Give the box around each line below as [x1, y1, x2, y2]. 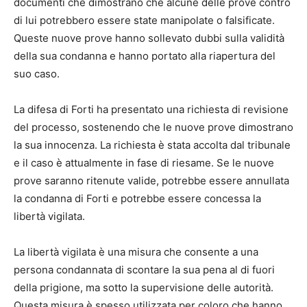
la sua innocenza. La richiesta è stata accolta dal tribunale [14, 138, 291, 152]
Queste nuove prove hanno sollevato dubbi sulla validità [14, 32, 284, 45]
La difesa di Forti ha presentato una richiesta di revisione [14, 103, 288, 116]
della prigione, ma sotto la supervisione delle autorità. [14, 281, 273, 295]
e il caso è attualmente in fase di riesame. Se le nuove [14, 156, 274, 170]
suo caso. [14, 67, 60, 81]
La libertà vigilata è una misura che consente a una [14, 245, 258, 259]
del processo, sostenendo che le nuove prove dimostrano [14, 121, 293, 134]
